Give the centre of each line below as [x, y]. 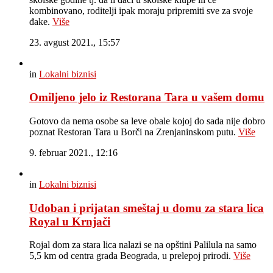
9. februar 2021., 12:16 [73, 153]
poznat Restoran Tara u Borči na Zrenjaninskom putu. [134, 132]
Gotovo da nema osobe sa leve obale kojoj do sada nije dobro [147, 121]
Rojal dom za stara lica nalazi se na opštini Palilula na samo [143, 245]
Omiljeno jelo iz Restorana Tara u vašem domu [147, 97]
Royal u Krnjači [70, 221]
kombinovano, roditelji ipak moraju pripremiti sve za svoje [141, 10]
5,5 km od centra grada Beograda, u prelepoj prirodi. [131, 256]
